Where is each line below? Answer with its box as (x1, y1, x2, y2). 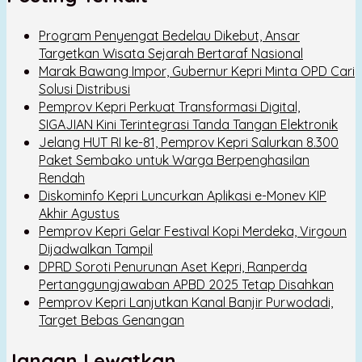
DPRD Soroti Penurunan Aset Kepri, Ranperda (39, 259, 307, 276)
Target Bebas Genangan (39, 312, 184, 329)
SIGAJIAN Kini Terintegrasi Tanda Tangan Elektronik (39, 116, 338, 133)
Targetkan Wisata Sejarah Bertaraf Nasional (39, 45, 303, 62)
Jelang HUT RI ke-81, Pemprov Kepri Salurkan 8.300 (39, 134, 339, 151)
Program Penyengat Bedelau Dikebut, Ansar (39, 27, 300, 44)
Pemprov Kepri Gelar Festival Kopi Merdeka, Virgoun (39, 223, 347, 240)
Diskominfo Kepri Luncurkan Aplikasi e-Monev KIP (39, 187, 326, 204)
